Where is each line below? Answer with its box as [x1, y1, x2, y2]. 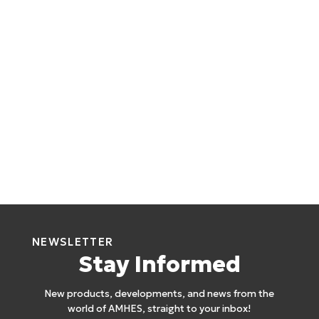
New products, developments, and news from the [44, 287, 275, 300]
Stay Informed [78, 249, 241, 278]
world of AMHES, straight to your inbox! [68, 302, 251, 315]
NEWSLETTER [32, 234, 114, 249]
